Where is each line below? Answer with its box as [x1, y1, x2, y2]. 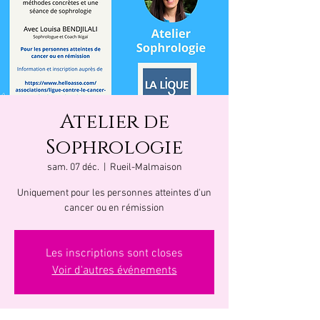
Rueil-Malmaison [109, 161, 182, 174]
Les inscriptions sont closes [46, 246, 183, 261]
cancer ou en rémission [64, 202, 164, 214]
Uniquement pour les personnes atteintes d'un [17, 187, 211, 199]
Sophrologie [46, 134, 183, 161]
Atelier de [59, 109, 169, 135]
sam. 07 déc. [46, 161, 99, 174]
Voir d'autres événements [51, 264, 177, 278]
